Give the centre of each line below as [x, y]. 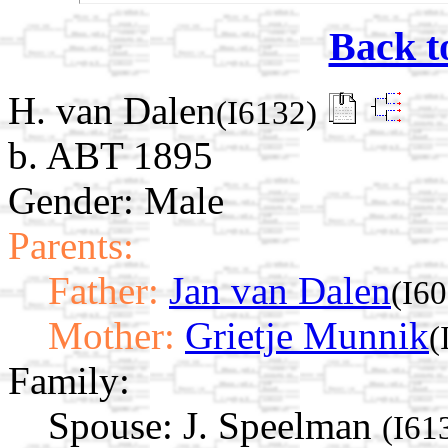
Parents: [71, 246]
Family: [69, 381]
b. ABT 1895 [110, 156]
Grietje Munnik [307, 336]
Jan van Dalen [280, 291]
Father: [103, 291]
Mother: [111, 336]
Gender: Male [116, 201]
